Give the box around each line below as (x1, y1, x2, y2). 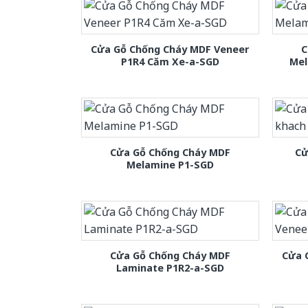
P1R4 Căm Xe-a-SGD (120, 54, 219, 68)
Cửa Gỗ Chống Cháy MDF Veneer (91, 42, 250, 56)
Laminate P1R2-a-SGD (115, 261, 224, 275)
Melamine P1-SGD (126, 157, 214, 171)
